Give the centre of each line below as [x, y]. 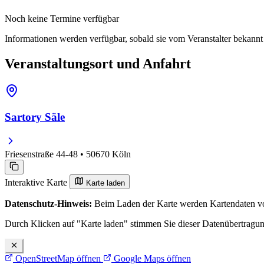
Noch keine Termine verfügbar [62, 18]
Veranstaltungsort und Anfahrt [98, 63]
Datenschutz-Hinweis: [48, 204]
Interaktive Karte [37, 183]
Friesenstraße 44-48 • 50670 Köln [68, 154]
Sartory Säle [35, 117]
